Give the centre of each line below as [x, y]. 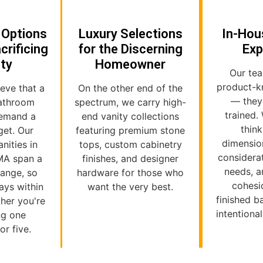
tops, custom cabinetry [130, 145]
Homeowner [131, 65]
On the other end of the [131, 88]
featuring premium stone [131, 131]
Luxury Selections [130, 34]
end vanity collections [131, 117]
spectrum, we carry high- [131, 102]
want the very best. [131, 187]
